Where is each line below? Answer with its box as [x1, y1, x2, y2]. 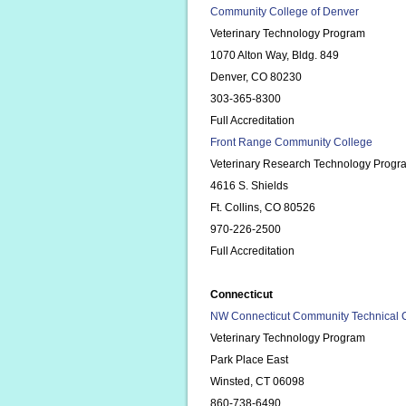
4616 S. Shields [210, 179, 288, 192]
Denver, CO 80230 [210, 71, 302, 83]
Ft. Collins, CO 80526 [210, 201, 315, 214]
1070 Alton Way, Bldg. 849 [210, 49, 339, 62]
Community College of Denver [210, 5, 359, 18]
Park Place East [210, 353, 288, 366]
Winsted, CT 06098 [210, 375, 304, 388]
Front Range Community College [210, 136, 372, 149]
